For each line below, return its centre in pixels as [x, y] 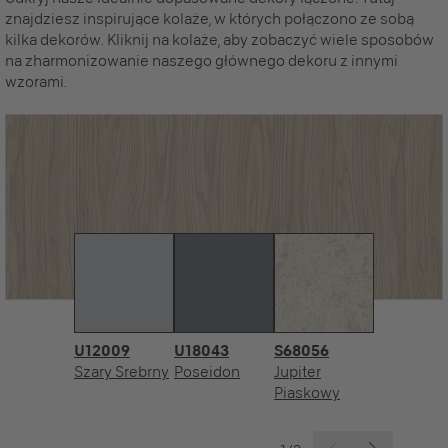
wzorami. [36, 81]
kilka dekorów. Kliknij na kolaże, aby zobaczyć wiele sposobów [219, 39]
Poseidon [207, 371]
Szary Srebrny [121, 371]
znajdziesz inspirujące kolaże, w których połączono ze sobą [209, 18]
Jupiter [297, 371]
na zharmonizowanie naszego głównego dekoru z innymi [201, 60]
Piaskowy [307, 392]
